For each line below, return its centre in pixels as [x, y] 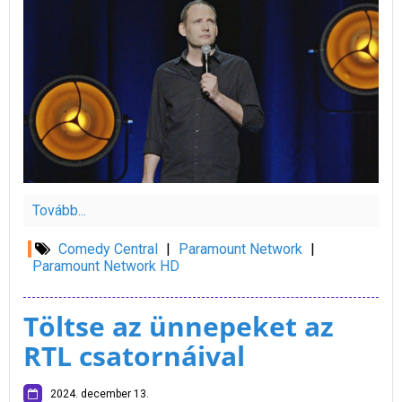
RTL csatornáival [134, 356]
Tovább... [59, 211]
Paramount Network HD [106, 267]
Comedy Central [108, 249]
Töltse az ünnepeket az [179, 327]
